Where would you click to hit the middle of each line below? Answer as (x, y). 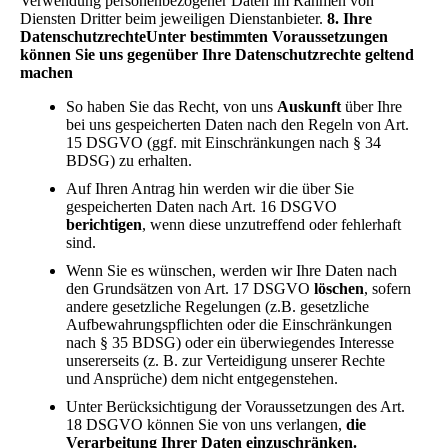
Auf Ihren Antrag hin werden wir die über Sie (210, 188)
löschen (339, 288)
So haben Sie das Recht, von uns (171, 106)
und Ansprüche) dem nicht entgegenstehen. (202, 378)
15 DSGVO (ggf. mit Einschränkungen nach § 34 (223, 142)
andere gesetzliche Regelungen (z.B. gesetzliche (217, 306)
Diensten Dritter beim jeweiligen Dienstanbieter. (173, 18)
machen (46, 72)
